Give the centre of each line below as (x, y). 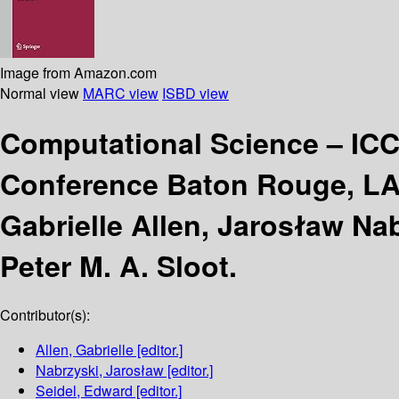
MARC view (121, 93)
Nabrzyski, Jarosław (100, 370)
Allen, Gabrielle (85, 350)
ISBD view (195, 93)
